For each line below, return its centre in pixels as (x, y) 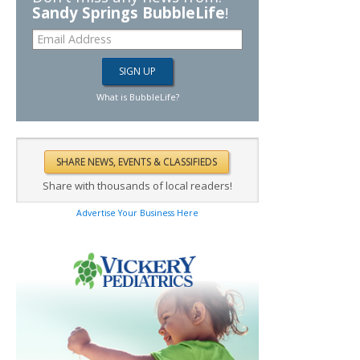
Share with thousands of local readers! (137, 186)
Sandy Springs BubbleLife (129, 13)
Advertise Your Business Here (137, 213)
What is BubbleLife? (137, 97)
